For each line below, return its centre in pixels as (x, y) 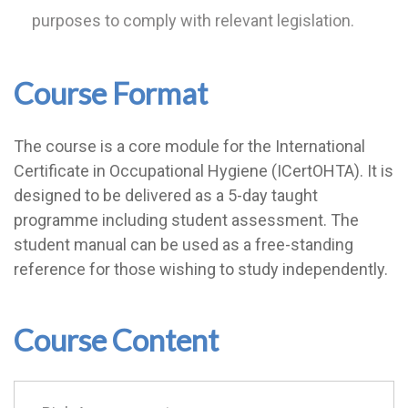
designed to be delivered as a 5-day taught (166, 195)
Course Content (116, 340)
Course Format (111, 93)
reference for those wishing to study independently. (201, 269)
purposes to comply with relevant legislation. (193, 20)
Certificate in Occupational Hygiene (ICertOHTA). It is (204, 171)
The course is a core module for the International (189, 146)
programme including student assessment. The (186, 220)
